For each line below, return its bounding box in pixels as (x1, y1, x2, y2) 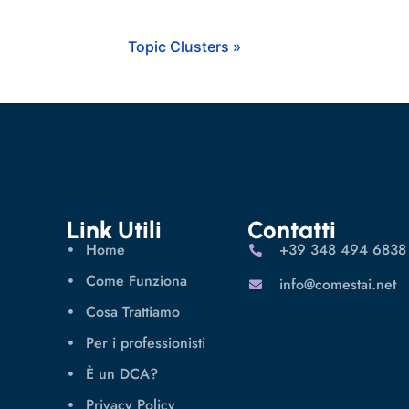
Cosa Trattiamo (86, 300, 181, 322)
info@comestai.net (279, 273, 397, 295)
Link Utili (67, 215, 163, 245)
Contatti (246, 215, 336, 245)
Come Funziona (86, 269, 188, 291)
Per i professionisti (86, 331, 206, 353)
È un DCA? (86, 362, 159, 384)
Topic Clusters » (128, 37, 242, 56)
